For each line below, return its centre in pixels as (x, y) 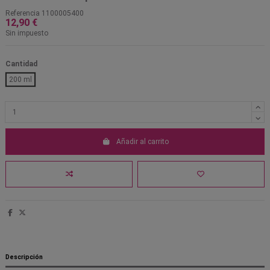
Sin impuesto (27, 33)
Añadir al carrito (142, 142)
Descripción (24, 257)
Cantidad (21, 64)
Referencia (23, 14)
